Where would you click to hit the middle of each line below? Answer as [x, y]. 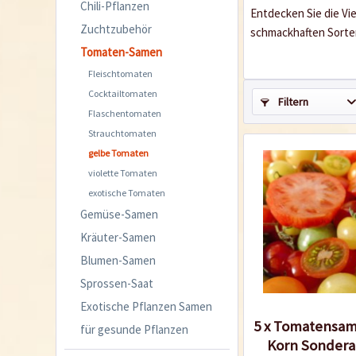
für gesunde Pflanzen [134, 329]
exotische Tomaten [127, 192]
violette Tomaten [123, 172]
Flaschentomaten [125, 113]
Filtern [292, 101]
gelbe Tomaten [118, 153]
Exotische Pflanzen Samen [146, 306]
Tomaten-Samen [121, 52]
